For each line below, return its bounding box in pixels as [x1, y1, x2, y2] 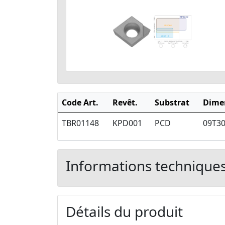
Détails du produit [66, 202, 183, 221]
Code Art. [62, 97, 98, 108]
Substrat [155, 97, 189, 108]
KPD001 [113, 118, 142, 129]
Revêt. [113, 97, 138, 108]
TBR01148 [62, 118, 99, 129]
